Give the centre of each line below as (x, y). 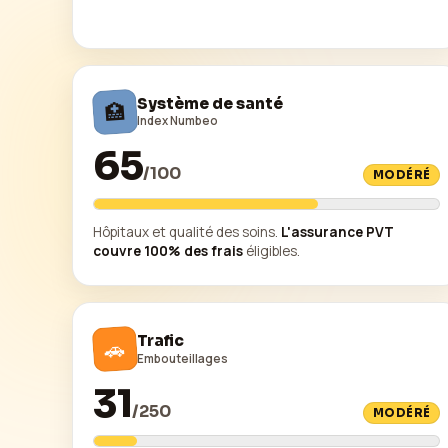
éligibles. (271, 251)
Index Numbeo (177, 121)
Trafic (160, 341)
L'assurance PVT (337, 232)
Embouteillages (182, 358)
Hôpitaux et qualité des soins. (187, 232)
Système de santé (210, 103)
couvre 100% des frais (168, 251)
